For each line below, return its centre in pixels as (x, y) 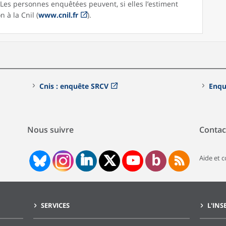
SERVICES (55, 205)
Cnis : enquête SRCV (74, 86)
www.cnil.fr (58, 15)
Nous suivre (50, 129)
